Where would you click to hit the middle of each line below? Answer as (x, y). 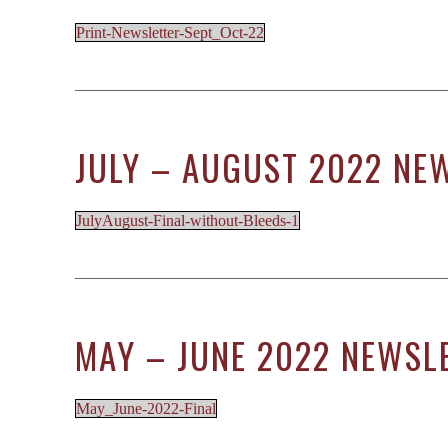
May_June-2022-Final (146, 408)
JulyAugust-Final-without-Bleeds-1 (187, 220)
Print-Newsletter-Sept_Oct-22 (170, 32)
